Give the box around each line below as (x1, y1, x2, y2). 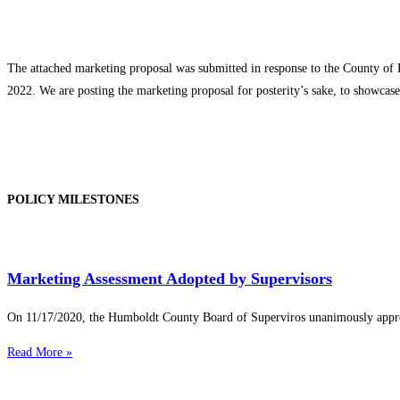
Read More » (7, 345, 72, 359)
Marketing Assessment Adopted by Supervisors (7, 269, 332, 287)
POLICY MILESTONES (7, 193, 139, 207)
